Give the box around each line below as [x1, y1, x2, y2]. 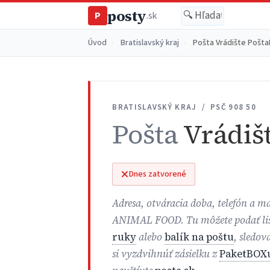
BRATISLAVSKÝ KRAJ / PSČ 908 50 [112, 101, 257, 113]
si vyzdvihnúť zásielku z [112, 246, 220, 261]
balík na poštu [165, 230, 234, 244]
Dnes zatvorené [128, 168, 186, 181]
